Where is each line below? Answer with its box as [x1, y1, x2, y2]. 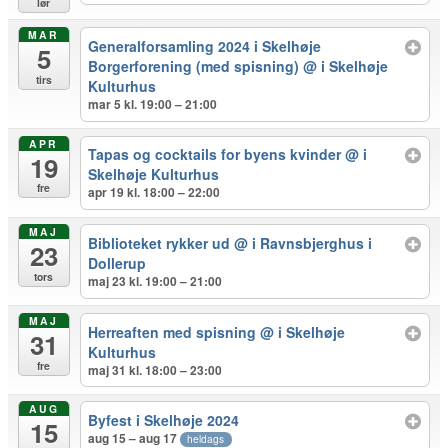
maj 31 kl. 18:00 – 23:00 [88, 360, 223, 379]
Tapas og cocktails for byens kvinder [88, 144, 346, 165]
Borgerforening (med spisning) [88, 55, 304, 76]
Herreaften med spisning [88, 321, 261, 342]
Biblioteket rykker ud [88, 232, 235, 253]
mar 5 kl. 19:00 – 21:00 [88, 94, 218, 113]
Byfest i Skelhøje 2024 [88, 410, 240, 431]
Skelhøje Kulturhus [88, 164, 220, 185]
